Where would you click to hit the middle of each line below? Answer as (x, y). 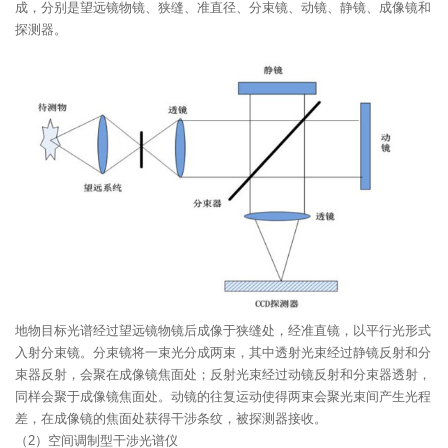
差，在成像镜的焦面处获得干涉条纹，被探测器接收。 (171, 418)
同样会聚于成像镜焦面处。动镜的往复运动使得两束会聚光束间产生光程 (223, 396)
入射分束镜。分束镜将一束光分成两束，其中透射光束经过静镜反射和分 (223, 352)
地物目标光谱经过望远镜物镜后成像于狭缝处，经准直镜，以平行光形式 (223, 330)
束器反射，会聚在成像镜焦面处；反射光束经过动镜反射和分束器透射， (223, 374)
